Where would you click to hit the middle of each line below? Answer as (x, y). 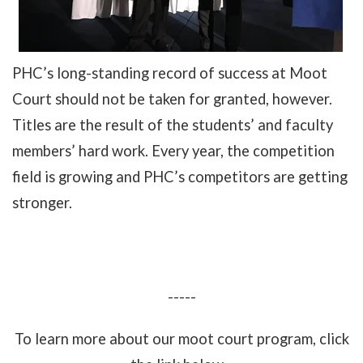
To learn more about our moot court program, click (181, 338)
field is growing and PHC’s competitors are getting (180, 176)
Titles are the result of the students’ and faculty (173, 124)
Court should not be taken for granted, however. (172, 98)
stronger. (42, 202)
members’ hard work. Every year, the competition (173, 150)
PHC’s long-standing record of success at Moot (170, 73)
